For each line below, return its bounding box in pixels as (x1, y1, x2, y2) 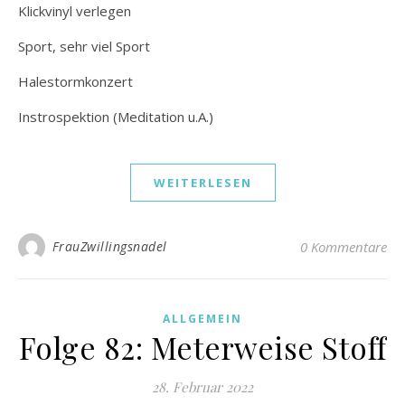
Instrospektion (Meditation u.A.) (18, 107, 213, 126)
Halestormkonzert (18, 71, 133, 90)
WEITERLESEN (153, 174, 252, 191)
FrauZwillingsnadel (52, 237, 167, 255)
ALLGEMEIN (163, 310, 242, 326)
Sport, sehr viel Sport (18, 36, 150, 55)
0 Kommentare (300, 237, 387, 256)
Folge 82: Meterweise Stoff (18, 326, 387, 367)
